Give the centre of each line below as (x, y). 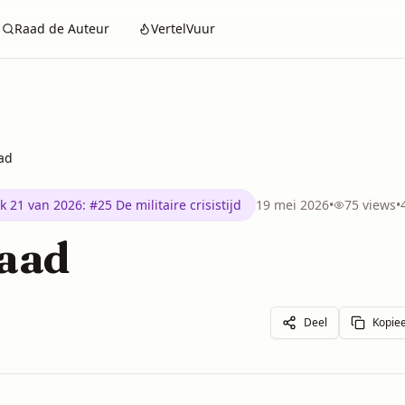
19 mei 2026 (292, 205)
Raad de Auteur (62, 28)
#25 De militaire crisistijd (165, 205)
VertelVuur (183, 28)
